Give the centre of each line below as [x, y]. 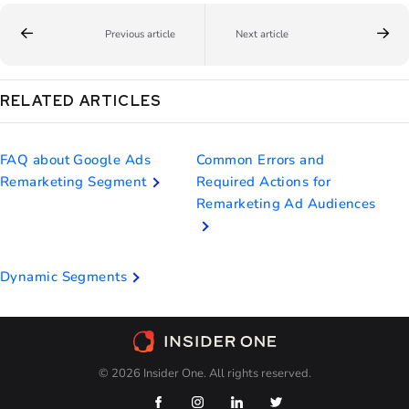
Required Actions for [264, 181]
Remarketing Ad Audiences [286, 203]
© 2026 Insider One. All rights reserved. [204, 373]
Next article [262, 35]
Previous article [140, 35]
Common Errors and [261, 159]
